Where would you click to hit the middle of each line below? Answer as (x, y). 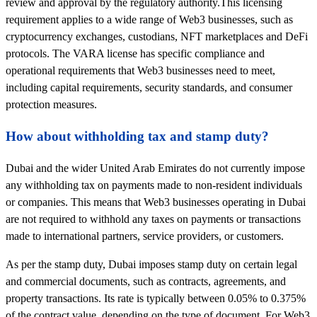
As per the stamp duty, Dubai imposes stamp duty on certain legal (151, 265)
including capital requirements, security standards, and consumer (149, 88)
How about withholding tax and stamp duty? (137, 137)
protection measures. (51, 105)
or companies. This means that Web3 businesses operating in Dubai (156, 202)
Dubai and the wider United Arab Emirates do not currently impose (155, 168)
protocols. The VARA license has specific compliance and (135, 54)
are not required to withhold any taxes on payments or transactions (153, 219)
